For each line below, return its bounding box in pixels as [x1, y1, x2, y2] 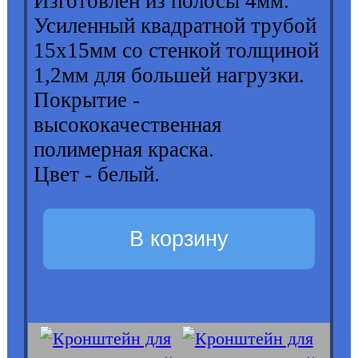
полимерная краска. [34, 137, 221, 162]
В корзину [129, 226, 229, 251]
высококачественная [34, 113, 222, 137]
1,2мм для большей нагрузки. [34, 63, 311, 88]
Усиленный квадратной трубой [34, 14, 317, 38]
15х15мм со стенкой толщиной [34, 38, 320, 63]
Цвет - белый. [34, 162, 161, 187]
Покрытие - [34, 88, 141, 113]
